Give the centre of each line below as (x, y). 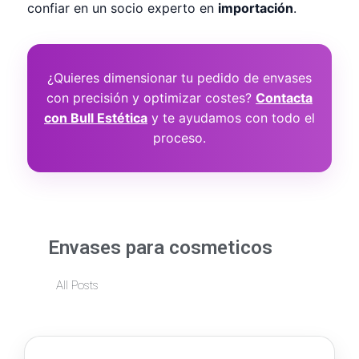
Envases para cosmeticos (160, 247)
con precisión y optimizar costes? (151, 97)
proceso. (179, 137)
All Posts (77, 285)
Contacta (284, 97)
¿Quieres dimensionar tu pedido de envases (179, 77)
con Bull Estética (96, 117)
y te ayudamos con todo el (231, 117)
